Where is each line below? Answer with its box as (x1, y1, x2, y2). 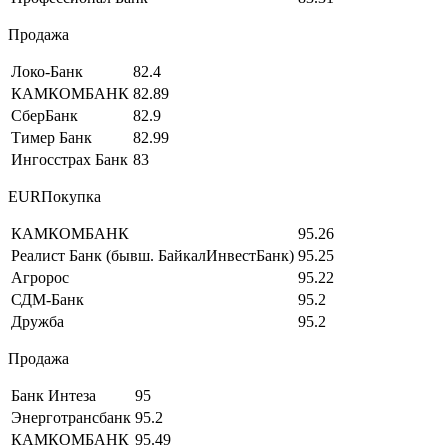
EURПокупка (8, 187, 101, 205)
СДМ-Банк (11, 290, 84, 308)
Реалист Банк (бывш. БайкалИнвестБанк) (11, 246, 294, 264)
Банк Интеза (11, 386, 96, 404)
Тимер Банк (11, 128, 92, 146)
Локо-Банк (11, 62, 83, 80)
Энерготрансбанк (11, 408, 131, 426)
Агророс (11, 268, 69, 286)
